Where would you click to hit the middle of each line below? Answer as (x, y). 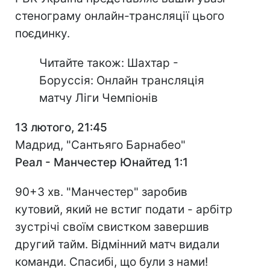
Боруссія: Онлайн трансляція (122, 80)
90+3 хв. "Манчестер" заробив (101, 192)
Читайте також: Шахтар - (109, 63)
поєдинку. (42, 33)
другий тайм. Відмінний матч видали (117, 244)
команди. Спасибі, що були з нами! (111, 262)
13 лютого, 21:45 (61, 127)
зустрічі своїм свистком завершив (112, 227)
